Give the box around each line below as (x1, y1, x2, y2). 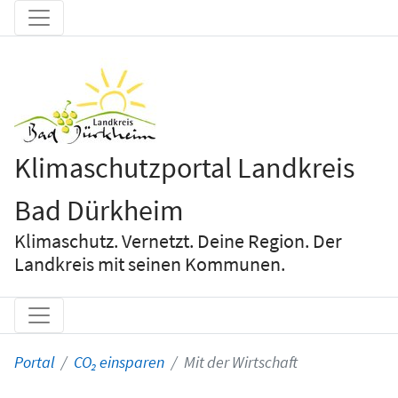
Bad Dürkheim (14, 193, 184, 228)
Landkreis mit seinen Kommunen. (14, 251, 285, 276)
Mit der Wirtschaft (184, 353, 298, 373)
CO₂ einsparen (74, 353, 164, 373)
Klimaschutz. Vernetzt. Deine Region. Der (14, 228, 342, 253)
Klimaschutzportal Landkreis (14, 150, 354, 186)
